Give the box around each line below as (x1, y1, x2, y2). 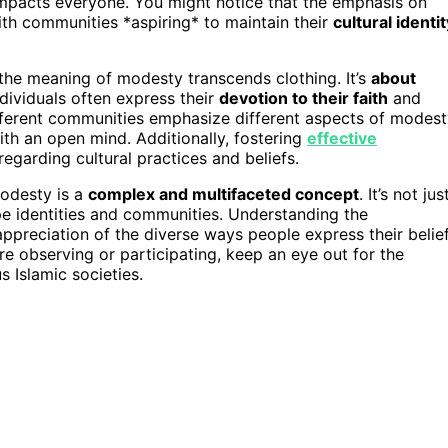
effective (307, 127, 377, 148)
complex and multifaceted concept (88, 183, 359, 204)
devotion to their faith (219, 87, 388, 108)
